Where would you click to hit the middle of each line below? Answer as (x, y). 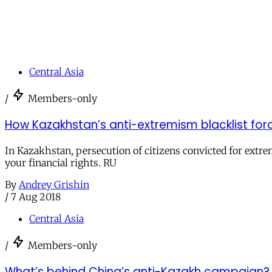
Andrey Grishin (54, 185)
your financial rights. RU (61, 163)
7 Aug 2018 (36, 197)
